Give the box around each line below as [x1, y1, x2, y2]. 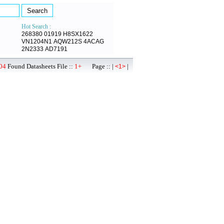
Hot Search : [21, 23, 51, 30]
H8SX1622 [63, 30, 93, 37]
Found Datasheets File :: [6, 62, 74, 70]
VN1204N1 [21, 38, 52, 45]
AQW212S [53, 38, 82, 45]
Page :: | [81, 62, 115, 70]
